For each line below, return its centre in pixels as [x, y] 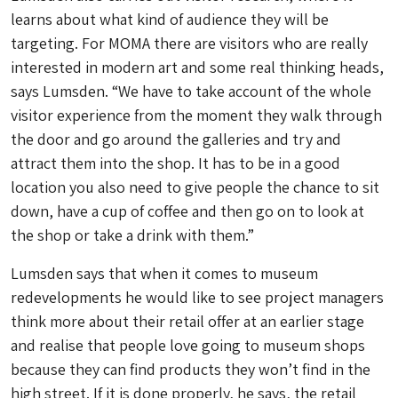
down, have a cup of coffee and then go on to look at [187, 211]
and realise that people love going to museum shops [188, 345]
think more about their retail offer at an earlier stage [187, 321]
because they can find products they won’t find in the [191, 369]
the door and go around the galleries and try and [176, 139]
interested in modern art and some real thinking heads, [197, 67]
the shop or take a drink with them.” [132, 235]
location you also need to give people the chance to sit [195, 187]
